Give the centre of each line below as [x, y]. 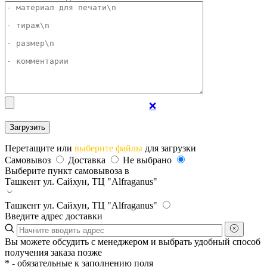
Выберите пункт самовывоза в [67, 171]
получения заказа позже [53, 252]
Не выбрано [148, 160]
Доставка [88, 160]
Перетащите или [40, 148]
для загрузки [169, 148]
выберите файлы [108, 148]
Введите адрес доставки [54, 216]
